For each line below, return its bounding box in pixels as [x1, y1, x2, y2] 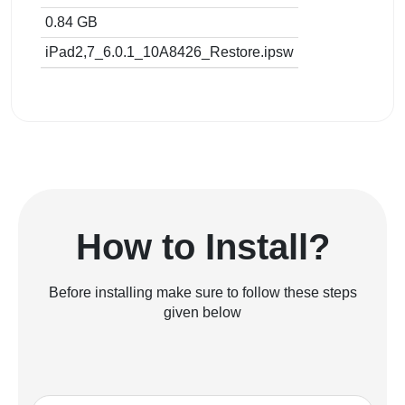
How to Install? [75, 226, 330, 267]
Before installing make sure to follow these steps [48, 284, 357, 300]
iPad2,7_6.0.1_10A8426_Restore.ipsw [45, 43, 294, 60]
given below [164, 304, 241, 320]
